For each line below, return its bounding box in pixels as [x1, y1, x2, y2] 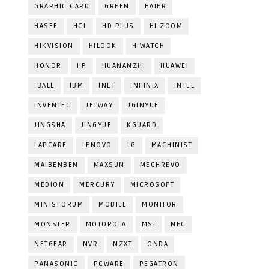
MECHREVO [139, 160, 181, 169]
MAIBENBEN [34, 160, 79, 169]
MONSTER [34, 220, 71, 229]
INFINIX [130, 81, 159, 90]
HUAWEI [160, 61, 189, 70]
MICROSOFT [130, 180, 174, 189]
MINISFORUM [34, 200, 83, 209]
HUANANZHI [101, 61, 145, 70]
